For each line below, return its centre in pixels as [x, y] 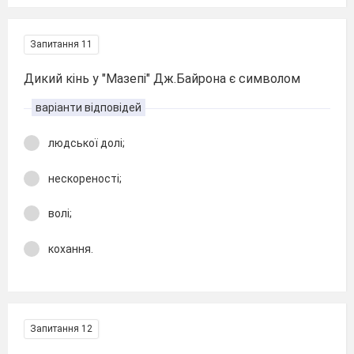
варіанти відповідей [88, 107]
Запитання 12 [61, 329]
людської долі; [87, 143]
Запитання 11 [61, 44]
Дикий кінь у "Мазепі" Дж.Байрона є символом [162, 79]
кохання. [71, 249]
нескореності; [85, 178]
